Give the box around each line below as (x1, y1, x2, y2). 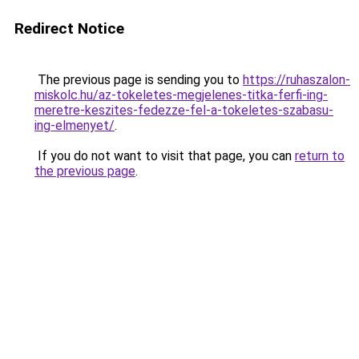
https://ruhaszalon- (243, 72, 350, 87)
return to (295, 148, 345, 163)
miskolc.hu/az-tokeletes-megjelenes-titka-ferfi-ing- (34, 87, 328, 103)
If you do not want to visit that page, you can (34, 148, 295, 163)
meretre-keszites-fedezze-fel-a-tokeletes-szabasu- (34, 103, 333, 118)
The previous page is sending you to (34, 72, 243, 87)
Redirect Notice (14, 19, 124, 38)
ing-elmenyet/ (34, 118, 115, 133)
